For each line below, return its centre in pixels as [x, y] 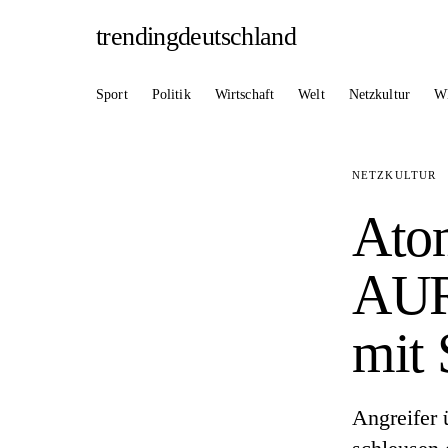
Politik [171, 94]
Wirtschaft [244, 94]
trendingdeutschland [196, 36]
